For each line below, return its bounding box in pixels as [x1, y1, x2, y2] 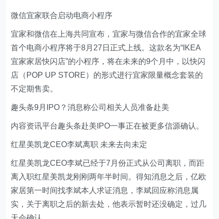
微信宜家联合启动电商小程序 [11, 11, 113, 20]
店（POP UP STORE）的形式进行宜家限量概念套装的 [11, 71, 203, 79]
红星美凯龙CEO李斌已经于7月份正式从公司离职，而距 [11, 159, 205, 167]
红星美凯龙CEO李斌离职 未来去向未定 [11, 140, 148, 149]
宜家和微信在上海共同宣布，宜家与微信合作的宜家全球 [11, 30, 207, 38]
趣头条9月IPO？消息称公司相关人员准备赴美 [11, 103, 170, 111]
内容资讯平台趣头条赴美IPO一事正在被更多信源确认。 [11, 122, 204, 130]
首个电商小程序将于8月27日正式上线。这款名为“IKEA [11, 44, 201, 52]
